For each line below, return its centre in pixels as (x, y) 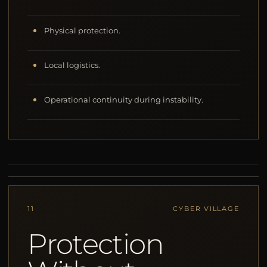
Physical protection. (83, 31)
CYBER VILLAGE (206, 209)
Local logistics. (72, 66)
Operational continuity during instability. (124, 100)
